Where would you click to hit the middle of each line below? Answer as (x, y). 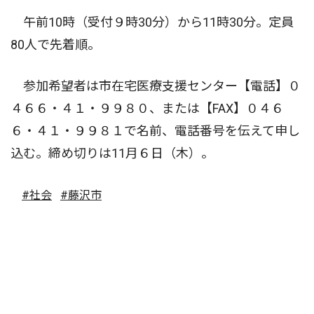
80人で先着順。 (55, 45)
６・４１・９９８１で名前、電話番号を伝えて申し (155, 131)
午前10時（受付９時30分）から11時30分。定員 (152, 22)
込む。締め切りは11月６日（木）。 (112, 153)
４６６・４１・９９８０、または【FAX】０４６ (147, 108)
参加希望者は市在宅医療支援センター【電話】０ (156, 86)
